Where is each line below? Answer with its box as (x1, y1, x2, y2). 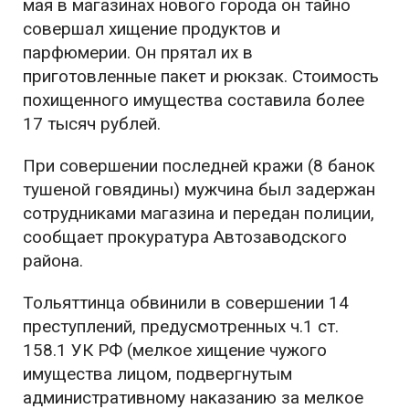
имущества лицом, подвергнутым (23, 363, 292, 385)
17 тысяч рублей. (23, 113, 161, 135)
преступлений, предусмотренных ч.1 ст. (23, 316, 339, 338)
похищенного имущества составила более (23, 89, 364, 111)
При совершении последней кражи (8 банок (23, 155, 375, 177)
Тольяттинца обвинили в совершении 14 (23, 292, 349, 314)
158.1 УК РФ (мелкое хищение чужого (23, 340, 327, 362)
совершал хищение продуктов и (23, 18, 280, 40)
